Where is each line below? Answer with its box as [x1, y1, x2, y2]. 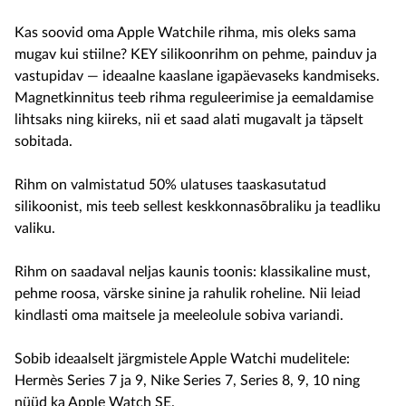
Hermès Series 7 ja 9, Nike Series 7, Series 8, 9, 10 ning [14, 373, 360, 388]
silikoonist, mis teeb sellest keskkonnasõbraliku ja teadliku [14, 199, 381, 214]
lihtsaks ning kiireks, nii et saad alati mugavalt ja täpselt [14, 112, 363, 127]
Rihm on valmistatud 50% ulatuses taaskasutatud [14, 178, 326, 192]
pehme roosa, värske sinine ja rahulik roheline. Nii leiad [14, 286, 361, 301]
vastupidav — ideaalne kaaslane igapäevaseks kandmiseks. [14, 69, 380, 83]
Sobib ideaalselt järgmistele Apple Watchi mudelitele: [14, 352, 350, 366]
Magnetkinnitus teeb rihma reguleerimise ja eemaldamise [14, 91, 373, 105]
